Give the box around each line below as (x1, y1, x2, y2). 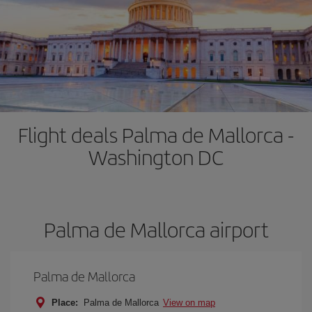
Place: (52, 297, 78, 308)
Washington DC (88, 142, 224, 171)
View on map (163, 297, 215, 308)
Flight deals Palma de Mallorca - (18, 120, 294, 149)
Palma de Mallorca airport (43, 214, 269, 244)
